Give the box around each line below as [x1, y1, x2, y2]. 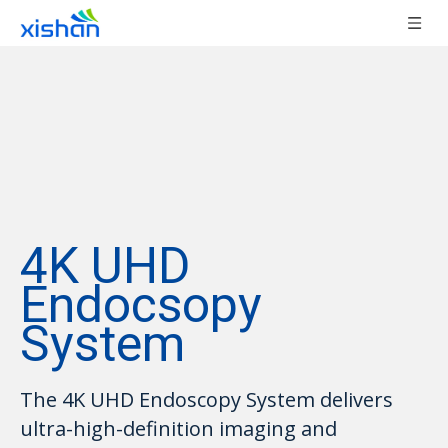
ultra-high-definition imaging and [20, 415, 337, 442]
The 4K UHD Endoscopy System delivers [20, 386, 393, 413]
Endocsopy [20, 276, 262, 334]
